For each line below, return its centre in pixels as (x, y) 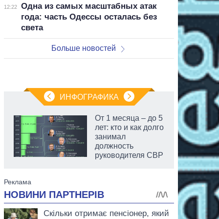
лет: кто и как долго (129, 127)
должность (114, 146)
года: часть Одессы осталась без (89, 17)
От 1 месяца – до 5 (129, 118)
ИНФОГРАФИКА (89, 97)
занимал (110, 136)
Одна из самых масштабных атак (89, 6)
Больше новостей (84, 48)
